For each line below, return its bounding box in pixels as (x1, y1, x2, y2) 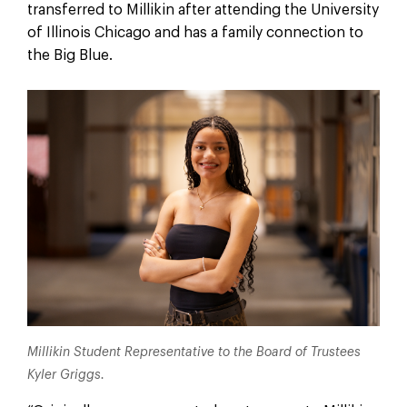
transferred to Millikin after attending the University (26, 2, 379, 17)
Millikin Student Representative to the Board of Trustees (26, 345, 361, 359)
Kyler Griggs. (26, 368, 104, 382)
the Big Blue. (26, 47, 113, 63)
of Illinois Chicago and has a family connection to (26, 25, 363, 40)
